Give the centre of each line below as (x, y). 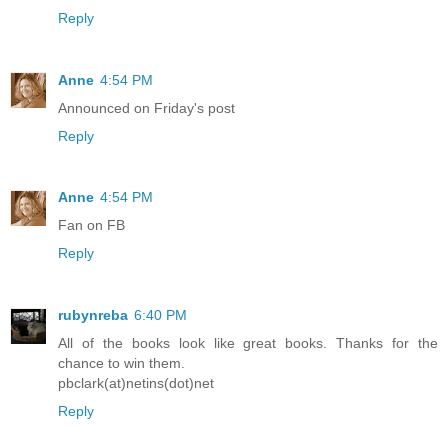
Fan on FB (91, 225)
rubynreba (93, 315)
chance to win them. (121, 363)
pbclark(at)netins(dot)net (136, 383)
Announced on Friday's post (146, 107)
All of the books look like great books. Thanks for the (248, 343)
